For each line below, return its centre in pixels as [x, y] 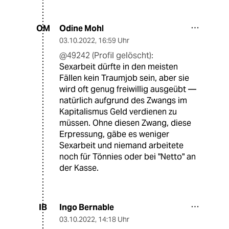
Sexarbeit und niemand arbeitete [121, 145]
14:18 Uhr [114, 219]
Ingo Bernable [87, 207]
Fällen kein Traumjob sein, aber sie [124, 78]
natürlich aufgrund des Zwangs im [123, 100]
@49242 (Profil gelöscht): [106, 55]
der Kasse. [79, 168]
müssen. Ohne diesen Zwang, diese [125, 123]
